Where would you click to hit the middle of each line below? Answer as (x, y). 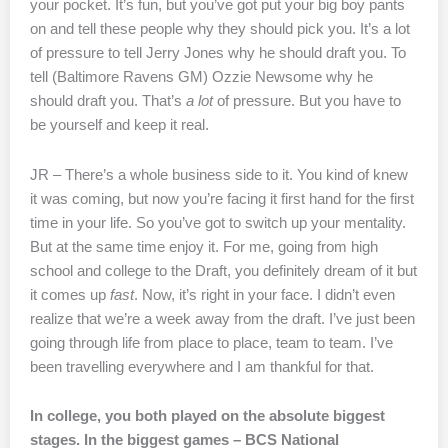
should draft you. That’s (108, 101)
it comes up (70, 294)
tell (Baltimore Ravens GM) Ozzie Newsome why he (201, 77)
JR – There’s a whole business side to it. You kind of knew (219, 174)
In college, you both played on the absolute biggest (207, 416)
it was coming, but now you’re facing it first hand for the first (222, 198)
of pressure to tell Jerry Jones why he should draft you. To (218, 53)
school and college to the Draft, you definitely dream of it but (223, 270)
